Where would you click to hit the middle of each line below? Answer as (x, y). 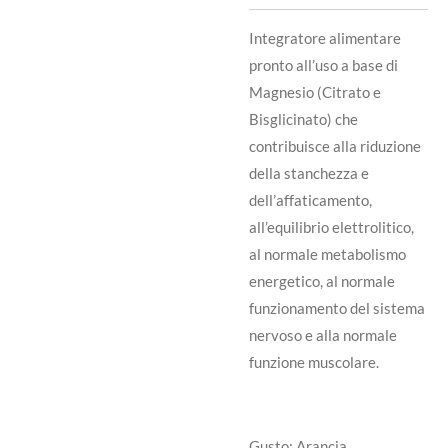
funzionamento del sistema (337, 307)
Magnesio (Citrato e (315, 91)
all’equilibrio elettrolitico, (331, 226)
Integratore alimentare (325, 37)
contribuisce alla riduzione (335, 145)
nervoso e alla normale (323, 334)
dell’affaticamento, (310, 199)
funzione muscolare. (314, 361)
